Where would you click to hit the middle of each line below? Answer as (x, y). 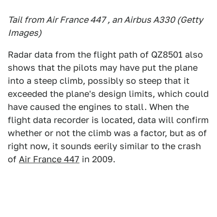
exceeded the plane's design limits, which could (108, 94)
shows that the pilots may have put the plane (103, 68)
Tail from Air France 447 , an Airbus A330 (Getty (105, 20)
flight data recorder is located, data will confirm (108, 120)
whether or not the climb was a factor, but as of (107, 133)
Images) (25, 33)
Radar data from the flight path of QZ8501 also (105, 54)
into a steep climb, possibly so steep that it (99, 81)
